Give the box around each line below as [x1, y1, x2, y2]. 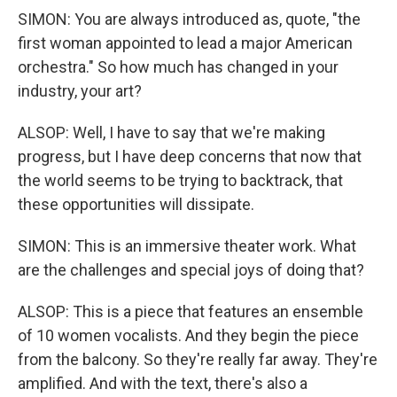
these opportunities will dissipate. [18, 195, 254, 214]
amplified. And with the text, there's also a [18, 374, 307, 393]
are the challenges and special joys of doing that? [18, 261, 364, 279]
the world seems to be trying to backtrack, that [18, 171, 343, 190]
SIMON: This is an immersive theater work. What [18, 237, 356, 255]
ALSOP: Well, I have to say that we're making [18, 123, 325, 142]
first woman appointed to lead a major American [18, 34, 353, 52]
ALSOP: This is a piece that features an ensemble [18, 302, 363, 321]
